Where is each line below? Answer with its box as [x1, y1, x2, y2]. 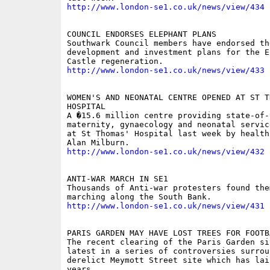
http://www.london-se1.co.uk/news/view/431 [66, 201, 265, 211]
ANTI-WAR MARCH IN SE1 [66, 174, 173, 184]
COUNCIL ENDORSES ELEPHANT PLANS [66, 30, 221, 39]
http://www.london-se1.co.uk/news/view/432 [66, 147, 265, 157]
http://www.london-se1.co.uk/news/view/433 [66, 66, 265, 75]
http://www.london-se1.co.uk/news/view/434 [66, 2, 265, 12]
